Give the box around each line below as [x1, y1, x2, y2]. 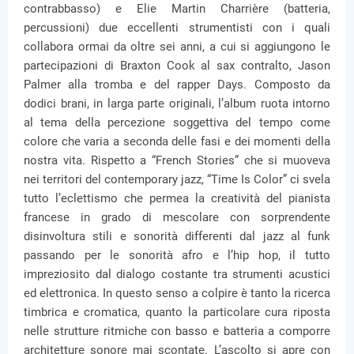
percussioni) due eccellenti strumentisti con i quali [24, 21, 330, 35]
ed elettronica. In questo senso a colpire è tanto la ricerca [24, 286, 330, 300]
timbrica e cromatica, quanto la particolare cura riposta [24, 305, 330, 319]
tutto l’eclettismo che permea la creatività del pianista [24, 191, 330, 205]
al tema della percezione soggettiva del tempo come [24, 115, 330, 130]
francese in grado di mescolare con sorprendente [24, 210, 330, 224]
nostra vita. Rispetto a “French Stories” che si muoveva [24, 153, 330, 168]
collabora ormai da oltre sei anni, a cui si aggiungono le [24, 40, 330, 54]
